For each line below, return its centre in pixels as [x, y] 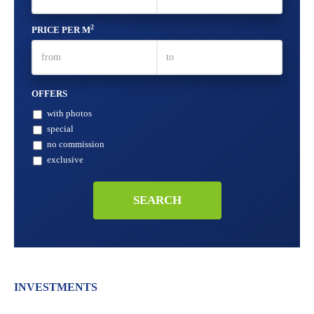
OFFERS [49, 94]
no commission [76, 144]
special [60, 129]
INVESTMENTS [56, 287]
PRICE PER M [61, 30]
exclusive [65, 159]
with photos [69, 113]
